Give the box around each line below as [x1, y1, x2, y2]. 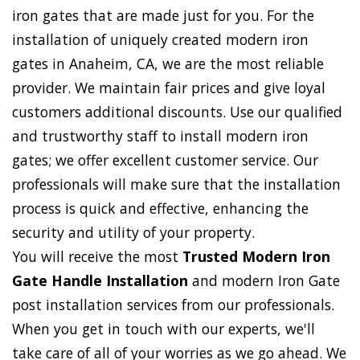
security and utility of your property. [12, 223, 255, 243]
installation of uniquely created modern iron [12, 30, 309, 50]
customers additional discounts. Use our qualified [12, 102, 342, 122]
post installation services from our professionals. [12, 295, 334, 315]
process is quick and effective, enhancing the [12, 198, 309, 219]
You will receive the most [12, 247, 182, 267]
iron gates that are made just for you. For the [12, 6, 314, 26]
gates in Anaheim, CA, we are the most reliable [12, 54, 324, 74]
